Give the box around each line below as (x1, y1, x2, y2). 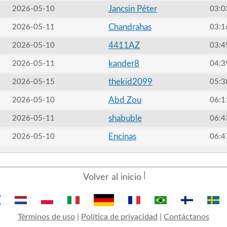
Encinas (108, 132, 136, 141)
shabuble (108, 114, 142, 123)
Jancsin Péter (108, 5, 157, 13)
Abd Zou (108, 96, 141, 104)
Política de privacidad (81, 213, 158, 221)
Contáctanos (163, 213, 209, 221)
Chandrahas (108, 23, 152, 31)
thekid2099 (108, 78, 153, 86)
